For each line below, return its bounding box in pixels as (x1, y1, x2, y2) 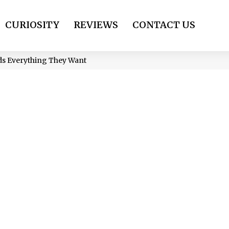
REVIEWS (74, 19, 118, 31)
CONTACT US (132, 19, 195, 31)
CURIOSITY (5, 19, 59, 31)
